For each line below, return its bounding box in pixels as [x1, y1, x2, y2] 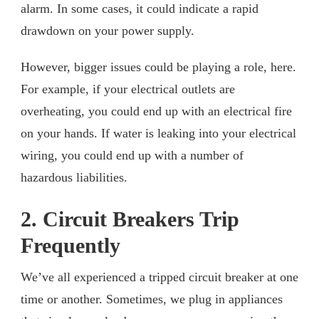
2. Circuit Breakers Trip [21, 206, 239, 231]
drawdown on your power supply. [21, 23, 194, 38]
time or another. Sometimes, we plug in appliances [21, 291, 283, 306]
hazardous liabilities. [21, 169, 127, 184]
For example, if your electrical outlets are [21, 81, 235, 96]
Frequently [21, 233, 120, 258]
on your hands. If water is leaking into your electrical [21, 125, 296, 140]
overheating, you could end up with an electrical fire [21, 103, 292, 118]
